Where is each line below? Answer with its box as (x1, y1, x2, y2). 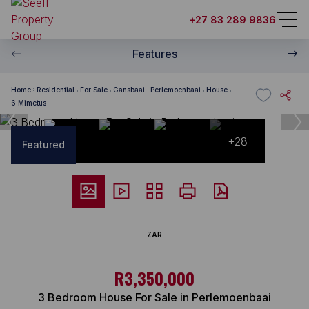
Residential (37, 85, 74, 94)
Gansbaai (113, 85, 145, 94)
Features (132, 47, 177, 61)
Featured (22, 139, 65, 150)
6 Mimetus (11, 99, 46, 107)
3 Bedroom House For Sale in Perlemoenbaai (38, 290, 271, 304)
